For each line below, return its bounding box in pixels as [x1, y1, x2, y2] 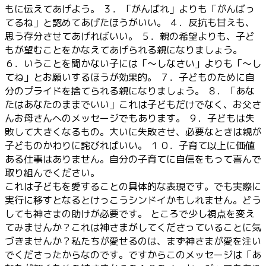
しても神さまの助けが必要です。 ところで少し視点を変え [5, 207, 255, 220]
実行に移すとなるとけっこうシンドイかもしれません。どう [5, 193, 261, 207]
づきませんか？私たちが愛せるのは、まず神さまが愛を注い [5, 234, 261, 248]
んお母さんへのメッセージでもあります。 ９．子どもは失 [5, 111, 255, 125]
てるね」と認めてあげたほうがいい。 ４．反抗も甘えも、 [5, 15, 255, 29]
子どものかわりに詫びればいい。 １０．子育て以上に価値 [5, 138, 255, 152]
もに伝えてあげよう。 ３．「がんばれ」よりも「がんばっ [5, 2, 255, 15]
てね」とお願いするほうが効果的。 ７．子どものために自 [5, 70, 255, 84]
